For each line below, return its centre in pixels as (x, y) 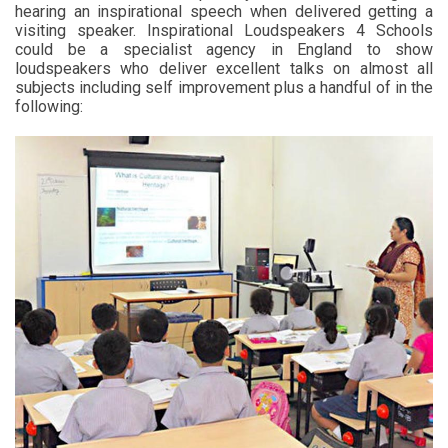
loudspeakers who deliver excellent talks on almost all (224, 69)
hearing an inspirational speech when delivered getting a (224, 12)
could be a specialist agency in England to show (224, 50)
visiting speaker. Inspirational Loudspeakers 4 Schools (224, 31)
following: (49, 107)
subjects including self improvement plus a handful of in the (224, 88)
